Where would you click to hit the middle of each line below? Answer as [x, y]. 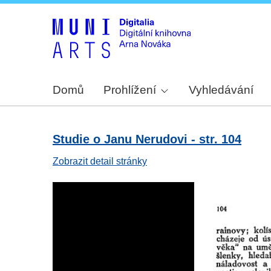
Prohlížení [130, 90]
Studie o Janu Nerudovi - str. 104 [147, 139]
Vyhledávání [221, 90]
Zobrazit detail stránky [100, 162]
